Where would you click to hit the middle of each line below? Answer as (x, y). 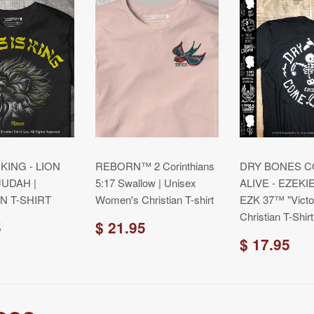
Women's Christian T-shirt (155, 199)
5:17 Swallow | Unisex (146, 183)
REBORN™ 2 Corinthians (155, 166)
